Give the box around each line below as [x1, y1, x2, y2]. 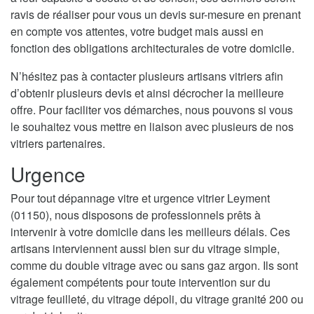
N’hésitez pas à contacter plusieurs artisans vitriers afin [11, 68, 283, 85]
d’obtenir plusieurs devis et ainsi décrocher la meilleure [11, 85, 284, 102]
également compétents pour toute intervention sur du [11, 274, 271, 291]
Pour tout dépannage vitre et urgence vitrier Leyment [11, 190, 270, 207]
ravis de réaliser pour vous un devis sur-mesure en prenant [11, 6, 301, 23]
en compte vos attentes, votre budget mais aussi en [11, 23, 264, 40]
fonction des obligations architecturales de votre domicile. [11, 40, 294, 57]
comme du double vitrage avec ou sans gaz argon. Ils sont [11, 257, 298, 274]
